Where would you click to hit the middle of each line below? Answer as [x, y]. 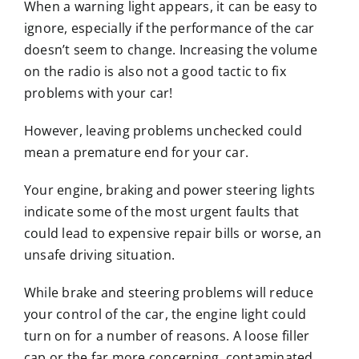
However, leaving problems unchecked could [163, 130]
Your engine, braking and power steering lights [169, 190]
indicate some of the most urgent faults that [161, 211]
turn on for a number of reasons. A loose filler [167, 335]
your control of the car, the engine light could [165, 314]
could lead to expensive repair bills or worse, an [172, 233]
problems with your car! [98, 93]
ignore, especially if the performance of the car [169, 28]
